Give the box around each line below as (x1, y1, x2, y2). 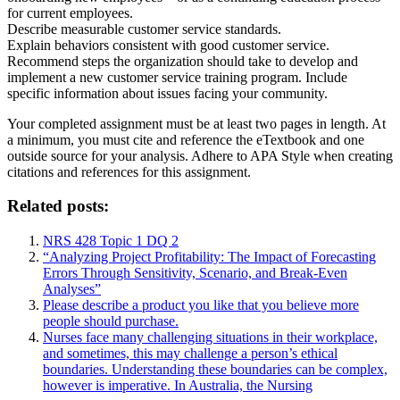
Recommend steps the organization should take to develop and (7, 53, 358, 69)
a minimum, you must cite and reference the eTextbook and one (7, 131, 364, 147)
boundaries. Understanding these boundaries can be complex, (43, 362, 387, 378)
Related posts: (7, 196, 109, 216)
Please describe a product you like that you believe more (43, 297, 359, 313)
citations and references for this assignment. (7, 163, 251, 179)
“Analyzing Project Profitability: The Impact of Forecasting (43, 249, 376, 265)
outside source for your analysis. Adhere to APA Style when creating (7, 147, 393, 163)
